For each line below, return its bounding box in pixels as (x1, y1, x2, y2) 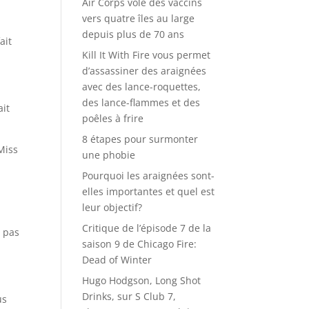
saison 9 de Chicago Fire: (82, 237, 197, 250)
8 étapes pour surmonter (82, 132, 199, 146)
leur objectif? (82, 201, 143, 214)
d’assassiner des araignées (82, 64, 207, 77)
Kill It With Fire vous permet (82, 48, 211, 61)
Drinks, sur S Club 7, (82, 290, 177, 303)
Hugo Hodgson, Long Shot (82, 274, 201, 287)
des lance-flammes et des (82, 96, 201, 109)
